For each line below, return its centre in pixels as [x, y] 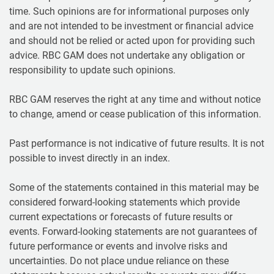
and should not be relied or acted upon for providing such [132, 40]
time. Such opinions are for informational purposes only [129, 11]
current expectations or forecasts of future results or [121, 217]
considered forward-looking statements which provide [124, 202]
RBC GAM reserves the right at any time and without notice [135, 99]
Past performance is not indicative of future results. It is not [137, 143]
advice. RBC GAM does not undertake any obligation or [127, 55]
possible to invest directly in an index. [90, 158]
